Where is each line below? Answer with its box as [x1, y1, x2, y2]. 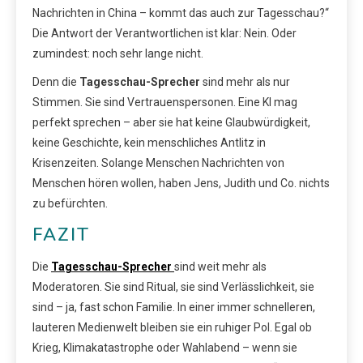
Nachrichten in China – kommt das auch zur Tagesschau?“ [32, 6, 329, 19]
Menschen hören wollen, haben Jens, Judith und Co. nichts [32, 176, 330, 190]
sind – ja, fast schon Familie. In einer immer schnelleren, [32, 300, 315, 314]
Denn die [32, 75, 79, 88]
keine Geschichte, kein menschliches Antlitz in [32, 135, 266, 149]
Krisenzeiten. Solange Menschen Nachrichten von [32, 156, 284, 169]
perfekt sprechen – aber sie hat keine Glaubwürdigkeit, [32, 115, 310, 129]
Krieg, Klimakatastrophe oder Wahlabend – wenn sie [32, 340, 297, 354]
